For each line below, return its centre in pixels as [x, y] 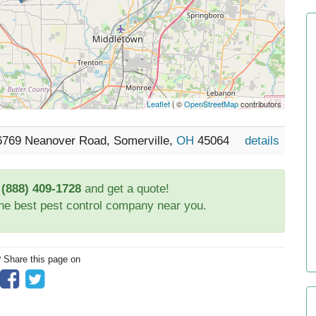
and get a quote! [125, 189]
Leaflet [159, 104]
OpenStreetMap [212, 104]
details [262, 141]
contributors [260, 104]
